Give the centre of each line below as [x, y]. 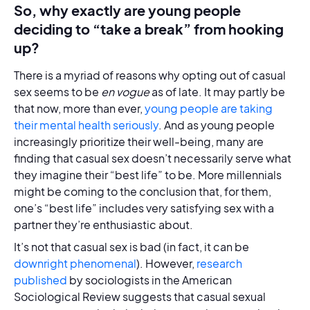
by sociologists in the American [149, 280]
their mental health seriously [86, 125]
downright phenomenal [75, 263]
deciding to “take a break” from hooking [149, 29]
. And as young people [217, 125]
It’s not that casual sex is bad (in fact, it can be [131, 247]
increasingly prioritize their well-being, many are [139, 142]
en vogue [126, 92]
